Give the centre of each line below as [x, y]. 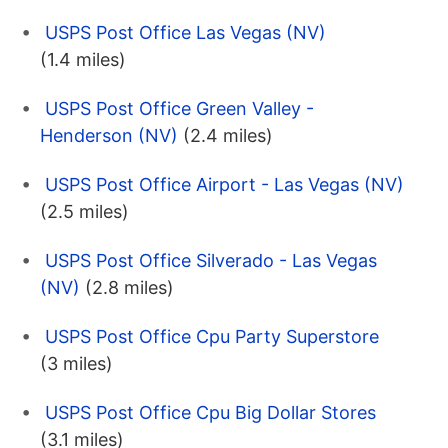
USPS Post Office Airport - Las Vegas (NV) [224, 185]
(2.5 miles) [84, 212]
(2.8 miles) [129, 288]
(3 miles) [76, 364]
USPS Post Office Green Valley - [179, 109]
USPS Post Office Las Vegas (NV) [185, 33]
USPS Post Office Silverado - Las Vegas [211, 261]
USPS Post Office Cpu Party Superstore [212, 337]
